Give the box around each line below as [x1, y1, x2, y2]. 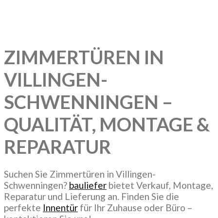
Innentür [43, 201, 78, 213]
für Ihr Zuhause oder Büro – [78, 201, 193, 213]
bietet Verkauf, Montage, [107, 179, 213, 191]
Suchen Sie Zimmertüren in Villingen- [4, 168, 156, 180]
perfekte [4, 201, 43, 213]
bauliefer [69, 179, 107, 191]
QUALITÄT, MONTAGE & [4, 113, 210, 136]
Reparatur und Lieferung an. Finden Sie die [4, 190, 179, 202]
